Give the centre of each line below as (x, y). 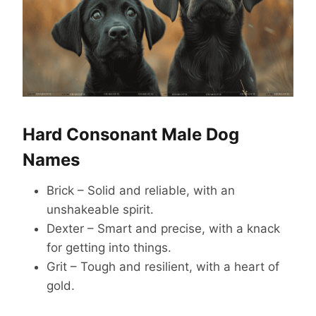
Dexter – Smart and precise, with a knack (163, 229)
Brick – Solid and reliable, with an (141, 191)
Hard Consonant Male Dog (131, 135)
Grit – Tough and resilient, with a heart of (163, 267)
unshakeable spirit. (100, 210)
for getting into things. (109, 248)
